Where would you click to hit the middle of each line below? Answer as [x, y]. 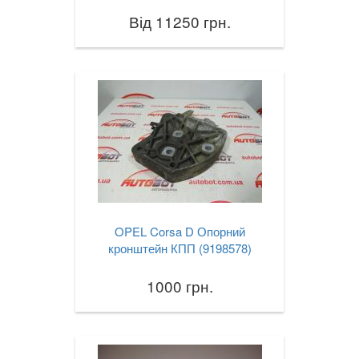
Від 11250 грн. [179, 22]
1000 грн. [179, 286]
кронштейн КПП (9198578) [179, 248]
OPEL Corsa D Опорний [179, 232]
